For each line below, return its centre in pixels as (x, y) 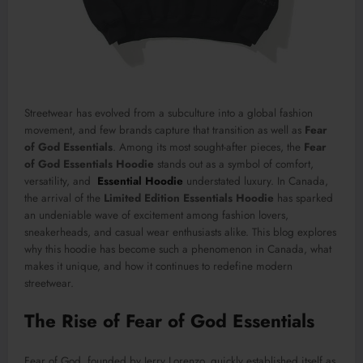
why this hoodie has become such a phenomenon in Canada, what (178, 250)
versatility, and (61, 181)
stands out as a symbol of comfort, (234, 164)
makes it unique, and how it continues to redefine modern (158, 267)
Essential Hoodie (140, 181)
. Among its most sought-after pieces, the (208, 147)
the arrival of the (64, 199)
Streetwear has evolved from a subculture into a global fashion (169, 113)
